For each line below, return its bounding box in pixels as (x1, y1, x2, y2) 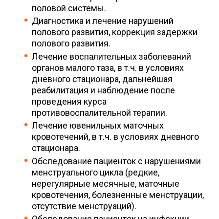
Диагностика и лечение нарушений (32, 16, 174, 26)
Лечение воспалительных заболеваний (32, 51, 191, 62)
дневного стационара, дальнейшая (32, 73, 173, 84)
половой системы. (32, 2, 106, 13)
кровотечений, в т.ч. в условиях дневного (32, 131, 199, 142)
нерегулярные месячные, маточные (32, 178, 179, 189)
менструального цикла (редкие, (32, 167, 159, 177)
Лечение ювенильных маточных (32, 120, 164, 131)
